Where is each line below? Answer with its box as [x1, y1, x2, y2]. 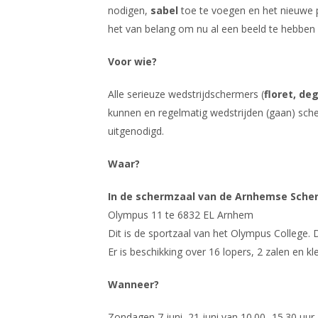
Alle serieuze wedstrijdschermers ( [108, 87, 264, 101]
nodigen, [108, 4, 150, 17]
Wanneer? [108, 278, 159, 291]
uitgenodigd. [108, 124, 164, 138]
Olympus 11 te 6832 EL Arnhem [108, 208, 253, 221]
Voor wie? [108, 55, 157, 68]
